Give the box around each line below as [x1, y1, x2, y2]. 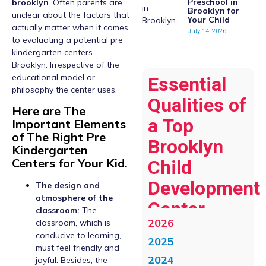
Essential [147, 73, 226, 96]
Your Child [187, 14, 230, 25]
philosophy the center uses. [12, 84, 117, 95]
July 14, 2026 [187, 26, 226, 36]
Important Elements [12, 116, 126, 132]
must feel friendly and [36, 242, 119, 254]
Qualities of [147, 94, 246, 117]
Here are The [12, 103, 85, 119]
